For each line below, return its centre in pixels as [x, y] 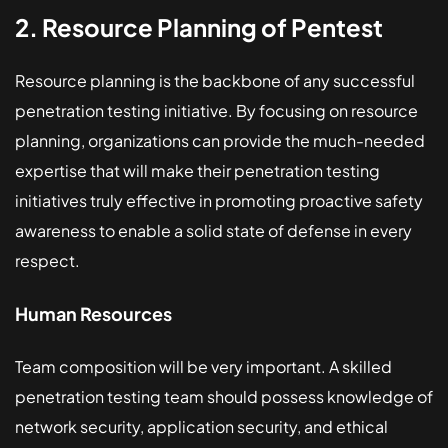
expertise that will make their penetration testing [197, 170]
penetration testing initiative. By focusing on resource [216, 110]
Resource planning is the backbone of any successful [215, 80]
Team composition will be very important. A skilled [203, 366]
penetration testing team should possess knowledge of [224, 396]
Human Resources [93, 313]
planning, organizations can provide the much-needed [220, 140]
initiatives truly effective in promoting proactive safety [219, 200]
